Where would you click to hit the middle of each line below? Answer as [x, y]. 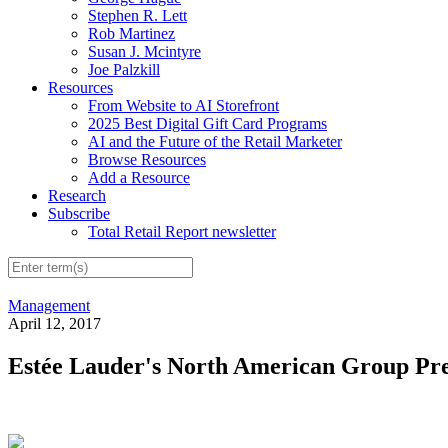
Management [49, 306]
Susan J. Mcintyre [144, 51]
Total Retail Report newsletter [182, 231]
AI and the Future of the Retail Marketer [215, 141]
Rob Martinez [131, 33]
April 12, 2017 [54, 324]
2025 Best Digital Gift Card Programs [207, 123]
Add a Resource [139, 177]
